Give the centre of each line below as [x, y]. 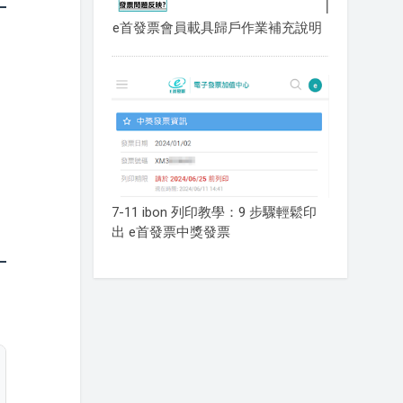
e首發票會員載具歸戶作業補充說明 [217, 28]
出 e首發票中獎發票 [170, 232]
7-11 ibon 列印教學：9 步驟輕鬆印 [214, 212]
